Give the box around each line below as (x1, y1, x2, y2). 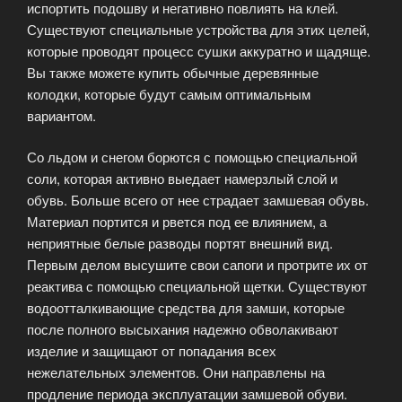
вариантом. (27, 105, 96, 125)
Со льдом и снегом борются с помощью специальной (27, 147, 357, 167)
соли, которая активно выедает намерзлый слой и (27, 169, 337, 188)
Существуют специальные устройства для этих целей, (27, 19, 370, 39)
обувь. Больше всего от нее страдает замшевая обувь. (27, 190, 369, 210)
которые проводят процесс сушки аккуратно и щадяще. (27, 40, 371, 60)
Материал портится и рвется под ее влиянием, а (27, 212, 327, 232)
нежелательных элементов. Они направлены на (27, 363, 325, 382)
